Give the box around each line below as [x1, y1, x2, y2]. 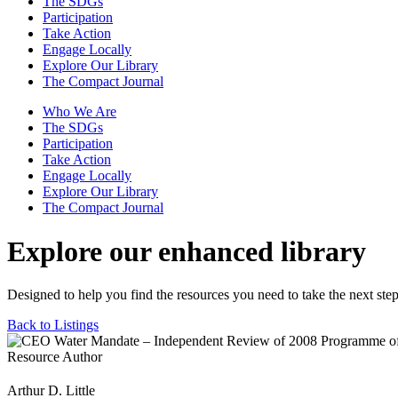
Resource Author [7, 349, 102, 365]
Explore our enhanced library [7, 235, 366, 267]
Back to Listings [7, 317, 99, 333]
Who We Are [43, 104, 116, 120]
